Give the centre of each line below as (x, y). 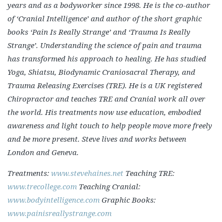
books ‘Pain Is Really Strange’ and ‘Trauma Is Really (99, 32)
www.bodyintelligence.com (54, 200)
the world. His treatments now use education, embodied (104, 112)
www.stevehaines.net (87, 173)
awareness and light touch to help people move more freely (110, 125)
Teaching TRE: (149, 173)
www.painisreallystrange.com (59, 213)
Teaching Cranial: (109, 186)
